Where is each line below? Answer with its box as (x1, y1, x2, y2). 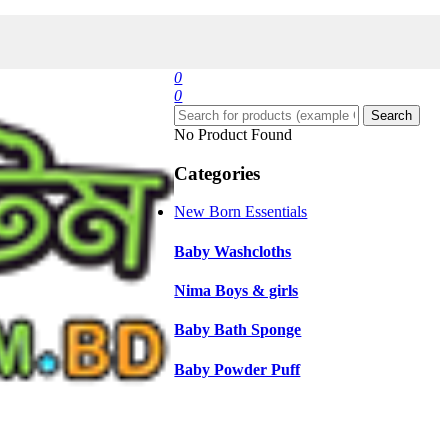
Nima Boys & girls (174, 281, 299, 299)
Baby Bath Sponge (174, 321, 302, 339)
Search (371, 108, 413, 123)
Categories (174, 162, 261, 184)
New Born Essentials (174, 203, 308, 221)
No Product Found (174, 126, 293, 143)
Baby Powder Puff (174, 360, 301, 378)
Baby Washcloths (174, 242, 292, 260)
